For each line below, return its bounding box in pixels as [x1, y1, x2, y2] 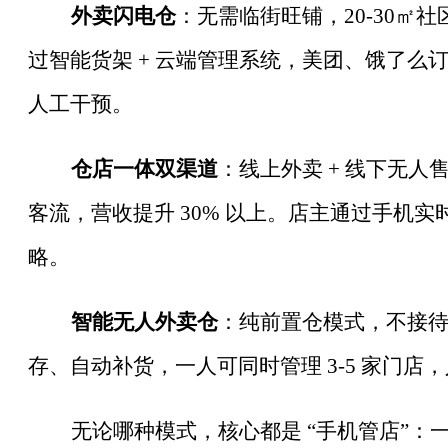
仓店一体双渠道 [70, 157, 218, 182]
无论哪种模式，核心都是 [70, 418, 302, 443]
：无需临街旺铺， [175, 4, 344, 29]
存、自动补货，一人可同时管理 [28, 354, 322, 379]
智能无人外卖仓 [70, 310, 218, 335]
